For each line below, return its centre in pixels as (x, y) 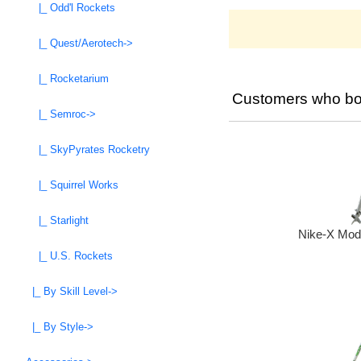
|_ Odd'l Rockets (71, 8)
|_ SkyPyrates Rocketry (88, 150)
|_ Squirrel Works (72, 185)
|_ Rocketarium (67, 79)
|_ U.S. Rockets (69, 256)
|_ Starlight (57, 221)
